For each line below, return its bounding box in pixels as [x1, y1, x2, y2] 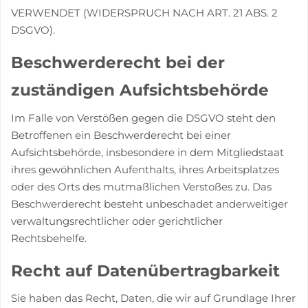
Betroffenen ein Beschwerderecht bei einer [11, 128, 231, 142]
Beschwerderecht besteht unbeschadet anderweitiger [11, 197, 288, 210]
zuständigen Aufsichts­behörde [11, 80, 269, 100]
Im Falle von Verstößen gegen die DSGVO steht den [11, 111, 276, 124]
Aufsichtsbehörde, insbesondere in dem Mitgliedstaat [11, 145, 284, 159]
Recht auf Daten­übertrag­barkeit [11, 261, 280, 280]
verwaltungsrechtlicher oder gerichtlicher [11, 214, 223, 228]
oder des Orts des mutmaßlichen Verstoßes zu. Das [11, 179, 272, 193]
